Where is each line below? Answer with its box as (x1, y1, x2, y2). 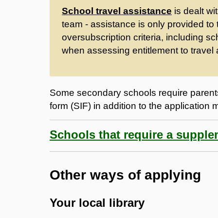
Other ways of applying (50, 167, 201, 182)
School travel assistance (62, 5, 172, 16)
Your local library (50, 196, 145, 209)
